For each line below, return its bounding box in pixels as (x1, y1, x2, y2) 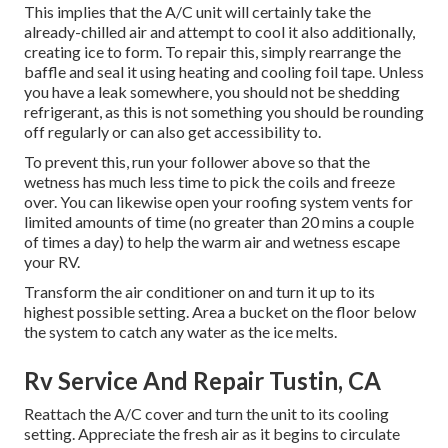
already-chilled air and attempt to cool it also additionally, (24, 22, 415, 42)
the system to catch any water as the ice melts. (24, 322, 337, 342)
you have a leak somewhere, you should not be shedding (24, 82, 400, 102)
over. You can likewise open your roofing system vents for (24, 192, 413, 212)
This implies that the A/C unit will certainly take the (24, 2, 371, 22)
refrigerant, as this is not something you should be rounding (24, 102, 424, 122)
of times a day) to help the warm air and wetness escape (24, 232, 400, 252)
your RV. (24, 252, 80, 272)
